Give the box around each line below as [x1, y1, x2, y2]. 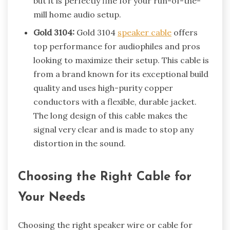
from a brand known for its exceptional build [33, 68, 208, 79]
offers [171, 27, 198, 37]
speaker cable [118, 27, 171, 37]
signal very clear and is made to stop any [33, 124, 194, 135]
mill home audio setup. [33, 9, 121, 20]
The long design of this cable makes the [33, 110, 187, 121]
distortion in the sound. [33, 138, 126, 148]
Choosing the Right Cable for [18, 170, 191, 183]
